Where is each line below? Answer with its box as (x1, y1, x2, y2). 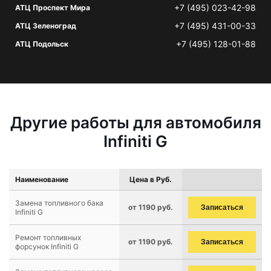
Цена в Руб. (129, 175, 172, 184)
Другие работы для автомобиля (10, 113, 261, 132)
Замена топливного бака (15, 198, 103, 207)
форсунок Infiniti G (15, 242, 79, 251)
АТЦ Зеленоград (15, 21, 76, 30)
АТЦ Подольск (15, 39, 68, 48)
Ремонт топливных (15, 233, 81, 242)
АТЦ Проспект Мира (15, 3, 90, 12)
